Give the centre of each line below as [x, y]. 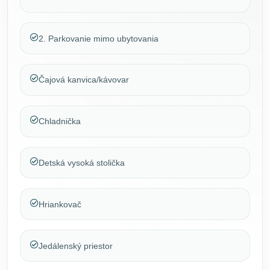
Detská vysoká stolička [82, 162]
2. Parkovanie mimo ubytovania [99, 38]
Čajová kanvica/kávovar [84, 80]
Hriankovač [60, 204]
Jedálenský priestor [76, 246]
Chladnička [60, 121]
